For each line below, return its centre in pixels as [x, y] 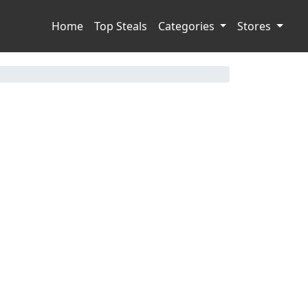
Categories [187, 26]
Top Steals [120, 26]
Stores [256, 26]
